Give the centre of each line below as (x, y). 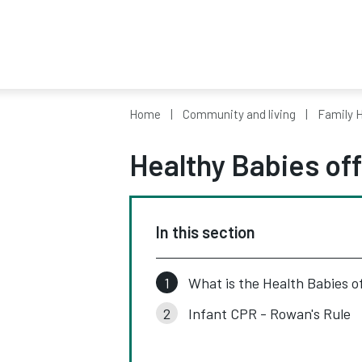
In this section (206, 232)
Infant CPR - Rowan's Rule (269, 314)
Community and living (239, 114)
